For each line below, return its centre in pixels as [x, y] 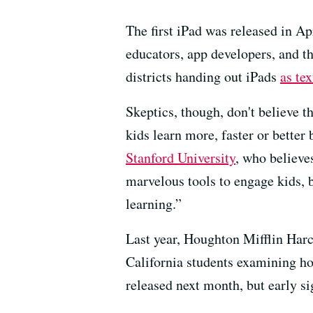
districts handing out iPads [203, 77]
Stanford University [181, 158]
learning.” [154, 204]
